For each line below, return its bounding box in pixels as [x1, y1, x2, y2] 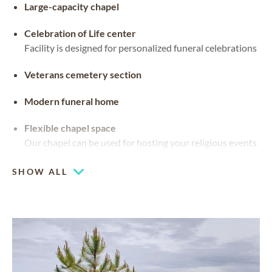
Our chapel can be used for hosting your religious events [24, 137, 257, 149]
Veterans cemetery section [24, 69, 141, 81]
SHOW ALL [12, 166, 68, 177]
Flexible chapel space [24, 122, 116, 134]
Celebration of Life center [24, 27, 136, 39]
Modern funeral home [24, 95, 119, 107]
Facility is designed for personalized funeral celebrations [24, 42, 257, 54]
